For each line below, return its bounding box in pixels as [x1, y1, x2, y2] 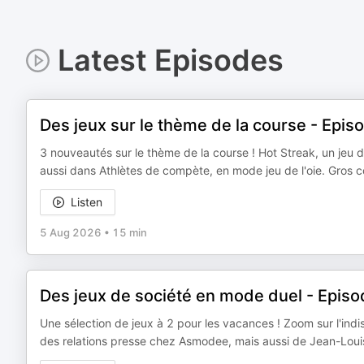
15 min [112, 226, 147, 239]
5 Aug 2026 [40, 226, 102, 239]
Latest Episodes [57, 42, 284, 78]
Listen [71, 195, 102, 209]
